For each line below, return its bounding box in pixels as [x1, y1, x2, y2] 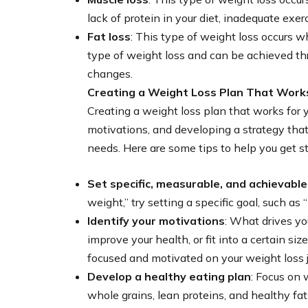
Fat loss [87, 29, 131, 43]
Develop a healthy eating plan [87, 269, 251, 283]
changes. [87, 66, 133, 80]
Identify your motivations [87, 213, 225, 228]
